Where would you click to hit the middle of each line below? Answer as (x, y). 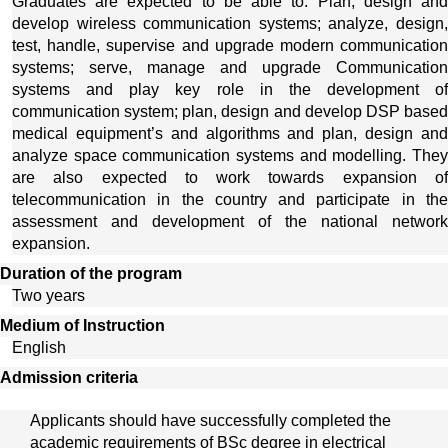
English (39, 347)
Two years (48, 295)
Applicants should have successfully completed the (210, 421)
